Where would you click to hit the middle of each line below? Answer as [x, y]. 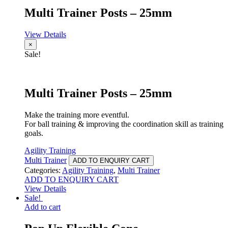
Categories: [43, 170]
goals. [34, 133]
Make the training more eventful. [77, 115]
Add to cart [42, 207]
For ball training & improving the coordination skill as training [124, 124]
